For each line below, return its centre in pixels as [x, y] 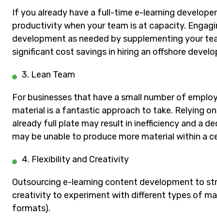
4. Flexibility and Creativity [75, 160]
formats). [31, 209]
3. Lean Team [48, 75]
